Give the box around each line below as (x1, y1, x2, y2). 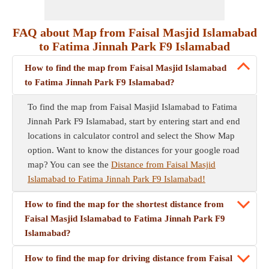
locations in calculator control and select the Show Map (28, 131, 235, 141)
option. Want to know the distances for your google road (28, 145, 240, 155)
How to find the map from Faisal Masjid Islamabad (25, 63, 226, 73)
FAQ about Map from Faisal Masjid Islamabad (12, 26, 257, 39)
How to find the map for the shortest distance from (25, 199, 224, 209)
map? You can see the (28, 160, 111, 169)
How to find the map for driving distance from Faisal (25, 253, 232, 263)
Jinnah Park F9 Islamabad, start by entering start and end (28, 116, 240, 126)
